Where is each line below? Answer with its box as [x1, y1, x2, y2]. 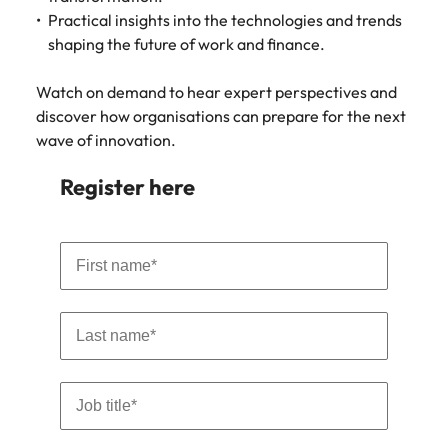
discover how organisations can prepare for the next [36, 106, 406, 126]
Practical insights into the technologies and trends [48, 10, 402, 30]
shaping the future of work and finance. [48, 34, 325, 54]
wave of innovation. [36, 130, 176, 150]
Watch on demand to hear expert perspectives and [36, 82, 397, 102]
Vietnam [267, 68, 321, 86]
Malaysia [36, 68, 91, 86]
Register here [60, 173, 195, 201]
